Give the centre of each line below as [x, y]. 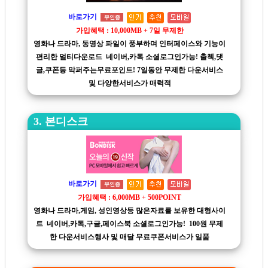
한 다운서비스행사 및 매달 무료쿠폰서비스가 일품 [130, 237]
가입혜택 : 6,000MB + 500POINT [130, 197]
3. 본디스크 [60, 121]
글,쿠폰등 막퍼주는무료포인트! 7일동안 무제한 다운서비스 [130, 70]
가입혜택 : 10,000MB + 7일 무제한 [130, 30]
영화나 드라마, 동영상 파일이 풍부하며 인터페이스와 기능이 [130, 43]
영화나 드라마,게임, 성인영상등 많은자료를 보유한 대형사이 [130, 210]
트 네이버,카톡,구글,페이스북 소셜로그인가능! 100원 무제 [130, 223]
